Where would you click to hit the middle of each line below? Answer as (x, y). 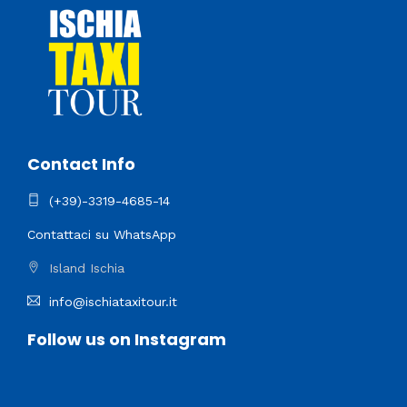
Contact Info (81, 164)
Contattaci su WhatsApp (102, 234)
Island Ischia (87, 268)
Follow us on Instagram (127, 339)
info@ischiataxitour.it (113, 301)
